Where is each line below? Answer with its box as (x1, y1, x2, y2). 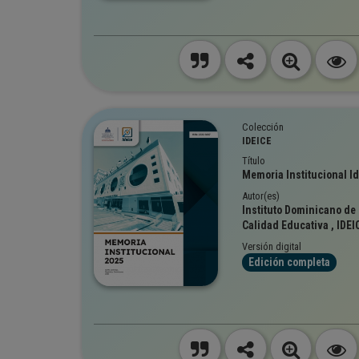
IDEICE (242, 135, 272, 147)
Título (242, 155, 265, 167)
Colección (242, 121, 284, 133)
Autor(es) (242, 190, 280, 202)
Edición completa (248, 256, 330, 268)
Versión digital (242, 240, 301, 252)
